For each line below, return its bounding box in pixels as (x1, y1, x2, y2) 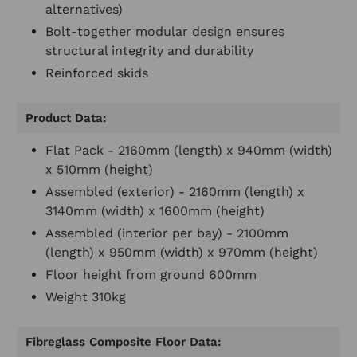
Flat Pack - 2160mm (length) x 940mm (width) (45, 143, 332, 159)
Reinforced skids (45, 65, 148, 81)
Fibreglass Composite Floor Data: (25, 335, 222, 350)
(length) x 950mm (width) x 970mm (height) (45, 245, 318, 261)
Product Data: (25, 111, 107, 126)
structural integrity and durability (45, 43, 253, 59)
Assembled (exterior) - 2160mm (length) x (45, 184, 304, 200)
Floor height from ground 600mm (45, 267, 257, 283)
